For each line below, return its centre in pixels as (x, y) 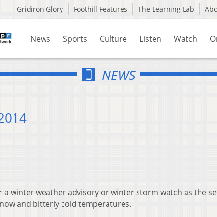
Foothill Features (101, 9)
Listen (150, 39)
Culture (113, 39)
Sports (75, 39)
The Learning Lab (166, 9)
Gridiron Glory (40, 9)
